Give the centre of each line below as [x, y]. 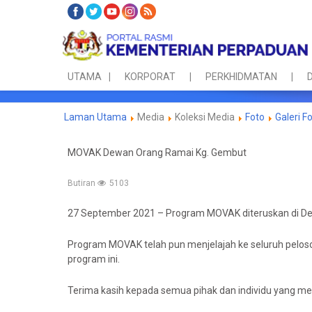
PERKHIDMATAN [241, 77]
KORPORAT [150, 77]
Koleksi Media [205, 117]
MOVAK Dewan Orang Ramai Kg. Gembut [157, 153]
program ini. [94, 259]
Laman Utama [95, 117]
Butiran [83, 183]
